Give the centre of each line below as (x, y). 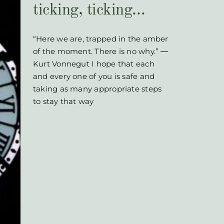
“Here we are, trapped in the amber (101, 39)
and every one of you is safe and (94, 76)
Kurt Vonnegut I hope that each (94, 64)
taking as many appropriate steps (97, 89)
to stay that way (63, 101)
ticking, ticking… (89, 10)
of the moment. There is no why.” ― (101, 51)
